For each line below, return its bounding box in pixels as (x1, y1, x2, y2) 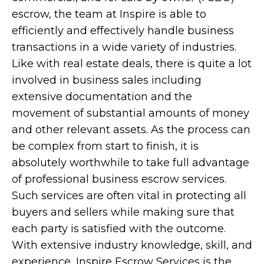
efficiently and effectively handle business (12, 24, 234, 37)
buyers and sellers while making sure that (12, 206, 235, 219)
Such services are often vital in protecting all (12, 189, 246, 202)
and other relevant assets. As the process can (12, 123, 250, 136)
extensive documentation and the (12, 90, 192, 103)
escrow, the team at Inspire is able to (12, 8, 206, 21)
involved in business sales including (12, 74, 202, 87)
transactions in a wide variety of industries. (12, 41, 236, 54)
